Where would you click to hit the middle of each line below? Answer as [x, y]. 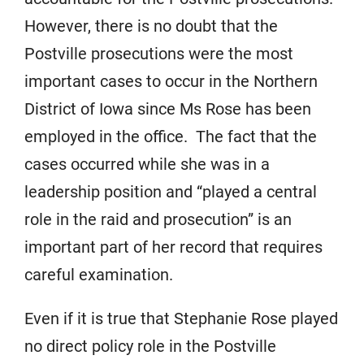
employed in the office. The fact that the [171, 136]
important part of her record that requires [173, 247]
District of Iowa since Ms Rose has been [168, 109]
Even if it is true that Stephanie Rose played [181, 318]
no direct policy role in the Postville [150, 346]
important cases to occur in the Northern [171, 81]
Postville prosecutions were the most [159, 54]
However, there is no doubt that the [151, 26]
